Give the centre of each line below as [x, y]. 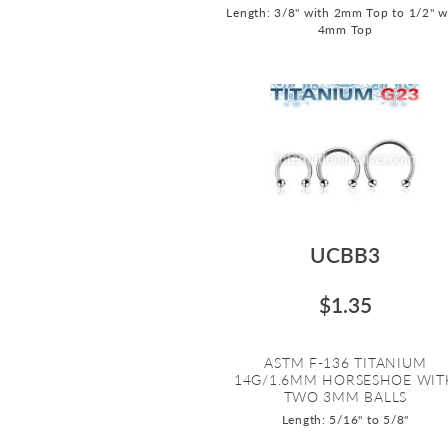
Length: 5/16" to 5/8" [345, 419]
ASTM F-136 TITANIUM [345, 362]
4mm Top [345, 29]
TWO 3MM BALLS [345, 396]
